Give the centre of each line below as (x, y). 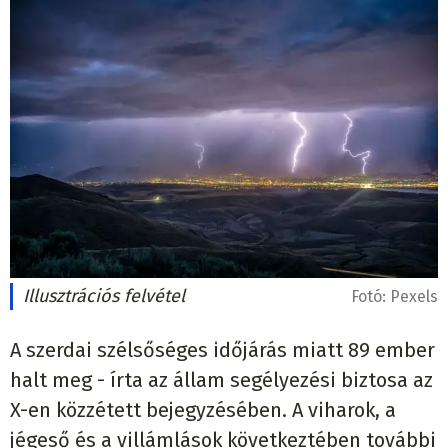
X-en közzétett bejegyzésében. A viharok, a (203, 409)
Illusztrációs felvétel (104, 295)
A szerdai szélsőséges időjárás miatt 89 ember (222, 349)
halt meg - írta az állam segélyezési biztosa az (221, 379)
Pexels (414, 296)
